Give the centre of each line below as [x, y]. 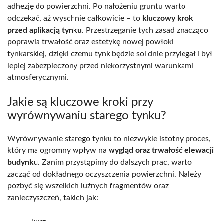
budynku [23, 163]
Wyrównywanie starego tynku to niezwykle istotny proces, [109, 139]
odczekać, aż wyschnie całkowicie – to [75, 18]
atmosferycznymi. [38, 78]
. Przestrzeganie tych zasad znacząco [145, 30]
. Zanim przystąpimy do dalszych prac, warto [115, 163]
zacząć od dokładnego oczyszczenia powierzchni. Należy [104, 174]
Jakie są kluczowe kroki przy [80, 102]
